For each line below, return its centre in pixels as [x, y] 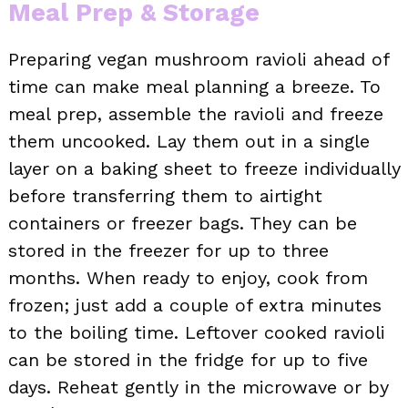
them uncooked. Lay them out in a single [189, 142]
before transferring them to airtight [165, 196]
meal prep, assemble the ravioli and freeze [196, 114]
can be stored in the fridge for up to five [188, 360]
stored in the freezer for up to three [168, 251]
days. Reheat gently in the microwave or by [199, 388]
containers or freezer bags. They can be [183, 224]
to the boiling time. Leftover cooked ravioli [197, 333]
